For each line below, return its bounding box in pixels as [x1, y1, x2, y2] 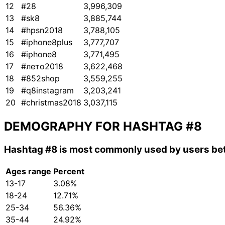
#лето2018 [21, 61, 63, 72]
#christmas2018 [21, 97, 81, 108]
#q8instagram [21, 85, 74, 96]
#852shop [21, 73, 60, 84]
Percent [53, 166, 84, 176]
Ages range [6, 166, 51, 176]
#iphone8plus [21, 37, 72, 48]
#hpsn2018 [21, 25, 63, 36]
